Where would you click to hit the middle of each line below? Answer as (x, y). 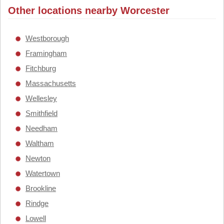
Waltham (40, 143)
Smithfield (41, 113)
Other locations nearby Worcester (89, 10)
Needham (41, 128)
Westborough (47, 38)
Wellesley (41, 98)
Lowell (36, 218)
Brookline (41, 188)
